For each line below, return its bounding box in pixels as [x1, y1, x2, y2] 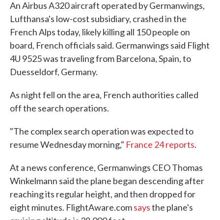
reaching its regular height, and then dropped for [10, 189, 195, 199]
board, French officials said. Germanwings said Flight [10, 40, 210, 51]
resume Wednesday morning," [10, 139, 126, 150]
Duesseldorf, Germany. [10, 66, 98, 77]
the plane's [152, 202, 193, 213]
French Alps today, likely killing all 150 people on [10, 27, 190, 37]
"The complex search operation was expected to [10, 126, 193, 137]
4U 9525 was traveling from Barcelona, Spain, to [10, 53, 191, 64]
